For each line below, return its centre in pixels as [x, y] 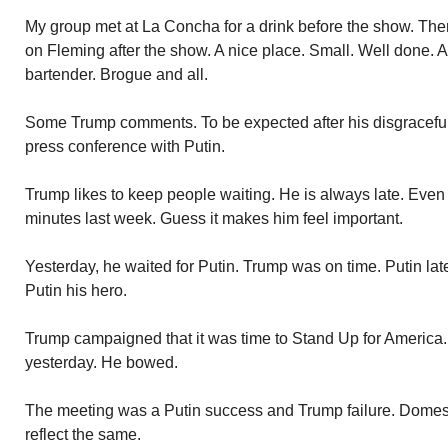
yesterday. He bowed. [101, 362]
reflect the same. [83, 434]
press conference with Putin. [125, 146]
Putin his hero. [76, 290]
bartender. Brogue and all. [116, 74]
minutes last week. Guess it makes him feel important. [214, 218]
